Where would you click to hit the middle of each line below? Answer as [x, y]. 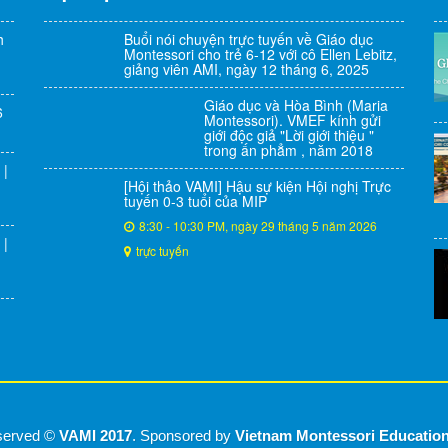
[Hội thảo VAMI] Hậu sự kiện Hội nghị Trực [257, 186]
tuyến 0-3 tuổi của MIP [195, 201]
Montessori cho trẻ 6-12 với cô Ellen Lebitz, [260, 54]
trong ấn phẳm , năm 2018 [288, 150]
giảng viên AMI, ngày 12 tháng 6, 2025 [246, 69]
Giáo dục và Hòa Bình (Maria [296, 105]
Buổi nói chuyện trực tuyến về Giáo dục [248, 39]
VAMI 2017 [95, 436]
